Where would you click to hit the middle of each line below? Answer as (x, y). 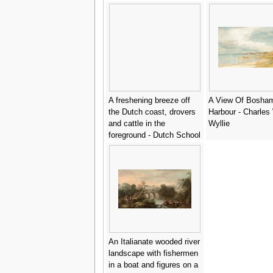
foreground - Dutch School (154, 135)
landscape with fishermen (153, 253)
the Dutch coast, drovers (152, 112)
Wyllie (219, 123)
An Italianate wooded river (154, 242)
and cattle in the (136, 123)
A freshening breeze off (149, 100)
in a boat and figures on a (153, 265)
